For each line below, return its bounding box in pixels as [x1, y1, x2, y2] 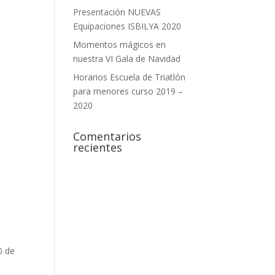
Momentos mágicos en [73, 39, 166, 50]
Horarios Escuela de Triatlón [73, 71, 186, 83]
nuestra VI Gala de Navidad [73, 53, 181, 64]
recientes [73, 140, 123, 155]
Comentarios [73, 129, 142, 144]
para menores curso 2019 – [73, 85, 184, 97]
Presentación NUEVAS [73, 6, 161, 18]
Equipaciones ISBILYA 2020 [73, 20, 182, 32]
